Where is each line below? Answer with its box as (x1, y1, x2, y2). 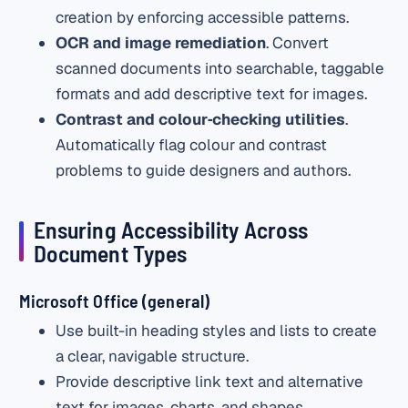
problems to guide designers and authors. (56, 159, 352, 180)
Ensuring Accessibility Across (33, 215, 309, 244)
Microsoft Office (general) (19, 290, 210, 312)
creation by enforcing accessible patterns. (56, 6, 350, 27)
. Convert (266, 32, 330, 53)
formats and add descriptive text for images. (56, 83, 368, 104)
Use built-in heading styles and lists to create (56, 320, 378, 341)
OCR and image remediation (56, 32, 267, 53)
